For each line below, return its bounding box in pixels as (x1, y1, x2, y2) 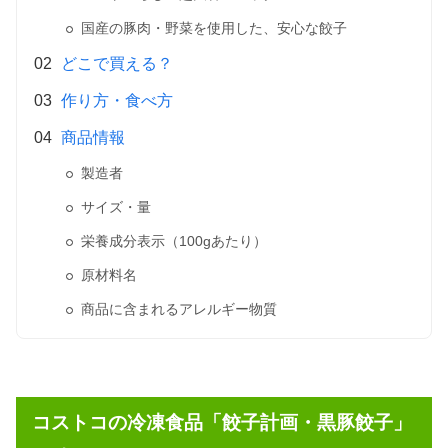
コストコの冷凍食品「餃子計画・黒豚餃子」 (32, 411, 412, 433)
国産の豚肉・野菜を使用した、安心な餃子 (81, 20, 347, 37)
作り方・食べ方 (61, 92, 173, 110)
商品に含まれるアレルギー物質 (81, 301, 277, 318)
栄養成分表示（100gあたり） (81, 233, 267, 250)
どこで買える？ (61, 55, 173, 73)
